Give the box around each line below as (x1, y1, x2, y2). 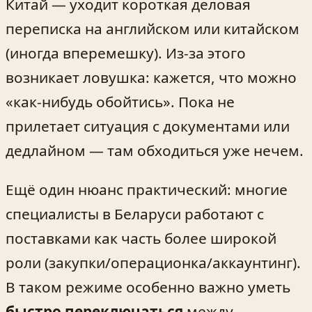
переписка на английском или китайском (6, 18, 299, 38)
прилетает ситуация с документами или (6, 116, 290, 136)
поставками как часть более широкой (6, 228, 276, 248)
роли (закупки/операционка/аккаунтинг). (6, 252, 301, 272)
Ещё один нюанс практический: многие (6, 179, 288, 199)
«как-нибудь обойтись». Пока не (6, 91, 235, 111)
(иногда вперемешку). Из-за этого (6, 42, 246, 63)
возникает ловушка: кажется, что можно (6, 67, 297, 87)
